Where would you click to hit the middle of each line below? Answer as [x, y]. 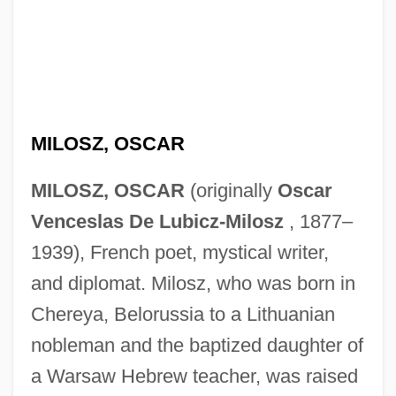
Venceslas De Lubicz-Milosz [157, 221]
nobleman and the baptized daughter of [197, 345]
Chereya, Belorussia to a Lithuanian [183, 314]
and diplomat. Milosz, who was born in [193, 283]
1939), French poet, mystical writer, [179, 252]
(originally [231, 190]
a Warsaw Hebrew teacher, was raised [194, 376]
